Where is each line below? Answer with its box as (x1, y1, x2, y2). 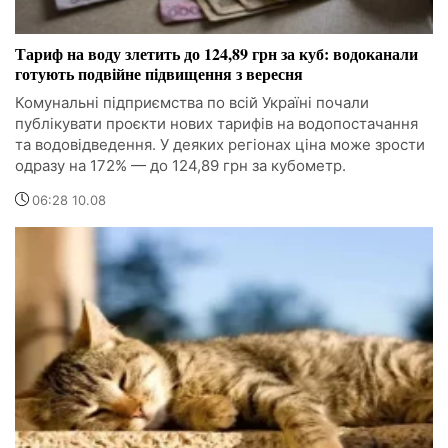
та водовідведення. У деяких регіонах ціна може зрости (15, 135, 425, 155)
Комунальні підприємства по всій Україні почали (15, 93, 369, 113)
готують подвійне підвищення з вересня (15, 62, 303, 86)
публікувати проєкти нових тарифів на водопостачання (15, 114, 418, 134)
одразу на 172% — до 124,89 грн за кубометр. (15, 156, 346, 176)
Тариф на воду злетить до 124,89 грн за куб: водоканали (15, 42, 418, 66)
